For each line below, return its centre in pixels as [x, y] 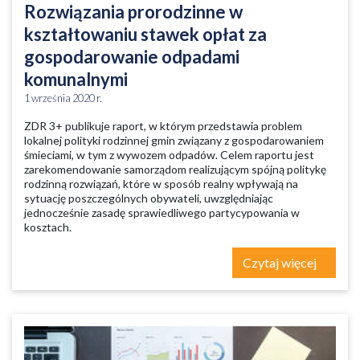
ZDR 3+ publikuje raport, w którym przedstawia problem [163, 126]
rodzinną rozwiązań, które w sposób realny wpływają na [161, 184]
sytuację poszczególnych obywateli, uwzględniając [149, 198]
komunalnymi [76, 79]
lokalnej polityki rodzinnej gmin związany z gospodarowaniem [174, 140]
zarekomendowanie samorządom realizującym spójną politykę [175, 169]
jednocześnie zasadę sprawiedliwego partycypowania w [162, 213]
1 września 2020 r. [63, 98]
